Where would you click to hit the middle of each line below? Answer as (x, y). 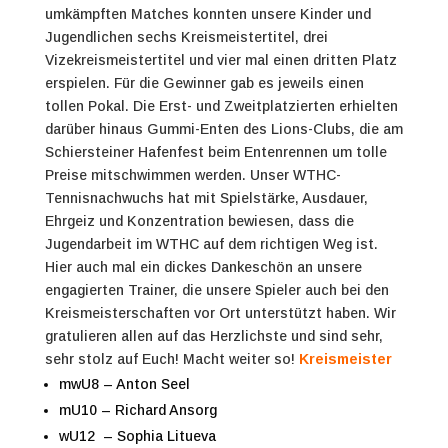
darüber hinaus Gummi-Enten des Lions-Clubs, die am (223, 128)
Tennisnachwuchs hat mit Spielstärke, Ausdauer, (206, 197)
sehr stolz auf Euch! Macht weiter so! (169, 358)
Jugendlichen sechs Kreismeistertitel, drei (186, 36)
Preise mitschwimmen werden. (145, 174)
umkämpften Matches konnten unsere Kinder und (207, 13)
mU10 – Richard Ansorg (137, 409)
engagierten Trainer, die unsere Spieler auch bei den (216, 289)
